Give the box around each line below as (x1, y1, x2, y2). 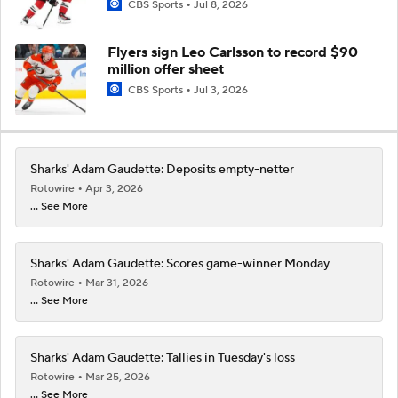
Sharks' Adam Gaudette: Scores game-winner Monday (30, 255, 330, 272)
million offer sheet (107, 60, 224, 78)
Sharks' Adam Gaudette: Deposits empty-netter (30, 161, 294, 178)
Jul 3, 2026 (194, 83, 248, 97)
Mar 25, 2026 (85, 370, 150, 384)
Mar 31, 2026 (85, 275, 148, 290)
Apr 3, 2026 (85, 181, 143, 195)
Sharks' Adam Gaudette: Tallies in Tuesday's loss (30, 349, 295, 366)
